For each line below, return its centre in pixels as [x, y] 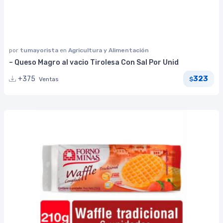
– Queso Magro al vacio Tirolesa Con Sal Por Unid [94, 62]
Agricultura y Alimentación [109, 50]
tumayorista [40, 50]
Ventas [49, 79]
